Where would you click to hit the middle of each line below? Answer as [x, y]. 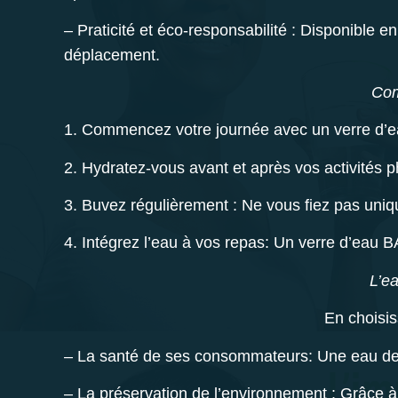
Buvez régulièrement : [159, 206]
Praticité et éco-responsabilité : [189, 30]
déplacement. [114, 55]
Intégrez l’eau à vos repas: [175, 243]
